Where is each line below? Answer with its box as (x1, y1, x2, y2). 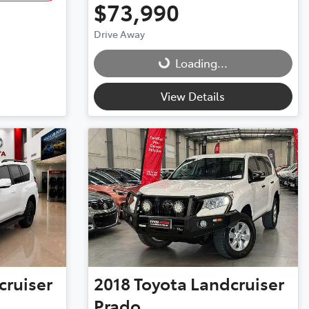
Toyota (133, 272, 187, 295)
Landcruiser (190, 272, 284, 295)
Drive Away (93, 27, 145, 41)
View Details (161, 88, 226, 104)
